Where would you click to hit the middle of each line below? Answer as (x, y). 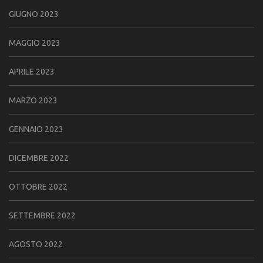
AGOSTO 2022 (36, 244)
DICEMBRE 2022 (39, 158)
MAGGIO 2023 (35, 43)
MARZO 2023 (33, 100)
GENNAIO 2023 (36, 129)
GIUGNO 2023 (34, 14)
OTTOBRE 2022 (38, 187)
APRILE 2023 (32, 72)
